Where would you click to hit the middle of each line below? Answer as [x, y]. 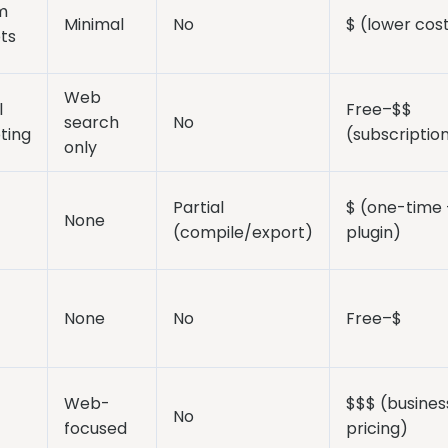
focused [95, 429]
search [91, 123]
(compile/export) [242, 233]
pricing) [376, 429]
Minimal [93, 25]
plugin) [373, 233]
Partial [198, 208]
